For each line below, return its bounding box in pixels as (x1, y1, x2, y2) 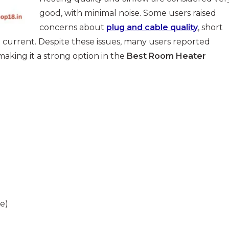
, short (198, 22, 223, 33)
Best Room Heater (127, 51, 206, 61)
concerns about (39, 22, 106, 33)
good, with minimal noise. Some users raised (39, 8, 216, 18)
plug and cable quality (106, 22, 198, 33)
